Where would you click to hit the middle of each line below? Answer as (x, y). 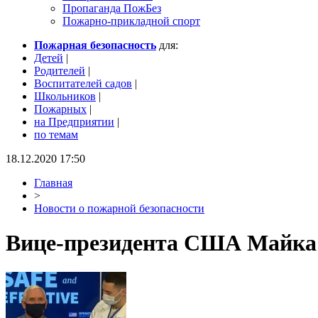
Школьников (65, 96)
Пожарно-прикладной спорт (131, 21)
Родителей (60, 71)
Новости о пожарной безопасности (119, 208)
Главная (53, 183)
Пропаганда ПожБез (112, 8)
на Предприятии (74, 122)
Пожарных (60, 109)
